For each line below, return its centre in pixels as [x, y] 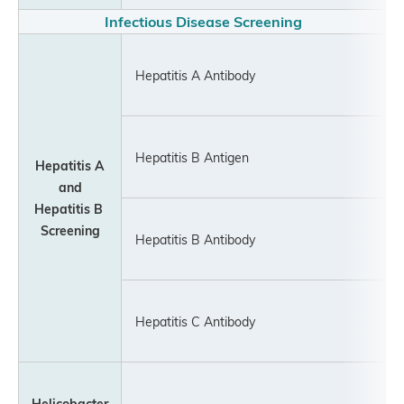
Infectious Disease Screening [203, 21]
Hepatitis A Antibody [189, 75]
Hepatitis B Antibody [189, 239]
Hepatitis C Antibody [189, 321]
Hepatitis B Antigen [192, 157]
